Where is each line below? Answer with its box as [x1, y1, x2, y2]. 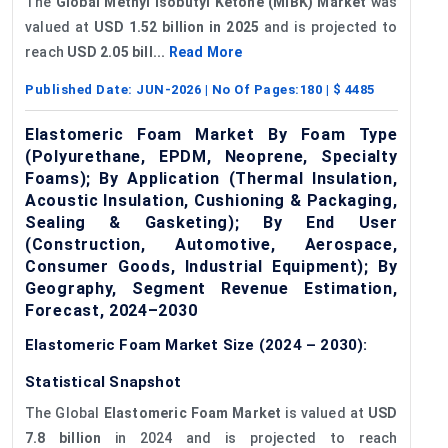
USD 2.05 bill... [67, 43, 169, 60]
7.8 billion [25, 429, 102, 446]
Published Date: [25, 81, 136, 97]
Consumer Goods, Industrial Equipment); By [25, 256, 398, 276]
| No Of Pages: [201, 81, 300, 97]
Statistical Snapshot [25, 372, 181, 391]
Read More [168, 43, 243, 60]
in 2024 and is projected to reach [101, 429, 398, 446]
